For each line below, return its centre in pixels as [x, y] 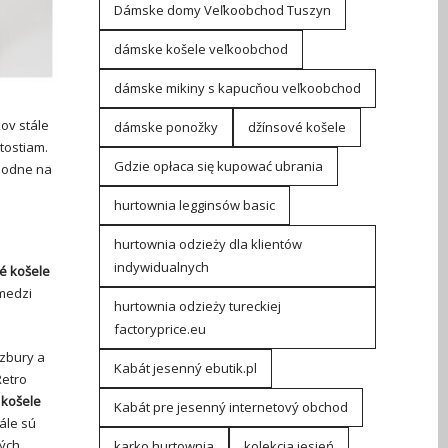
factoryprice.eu [159, 329]
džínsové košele [296, 127]
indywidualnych [161, 267]
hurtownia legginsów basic [194, 205]
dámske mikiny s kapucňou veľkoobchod [237, 88]
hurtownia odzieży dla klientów [207, 244]
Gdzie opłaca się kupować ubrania [218, 166]
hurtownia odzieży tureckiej [197, 306]
